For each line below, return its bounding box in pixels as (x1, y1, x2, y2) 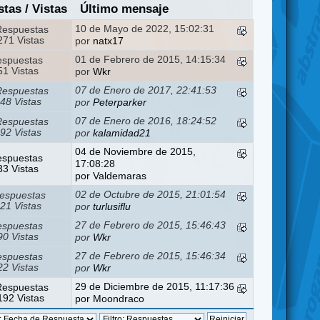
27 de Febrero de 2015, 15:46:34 (75, 250, 226, 261)
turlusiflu (93, 201, 131, 212)
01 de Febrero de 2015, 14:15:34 (75, 54, 226, 65)
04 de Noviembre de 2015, (75, 146, 196, 157)
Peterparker (93, 96, 147, 108)
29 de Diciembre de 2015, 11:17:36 (75, 281, 235, 292)
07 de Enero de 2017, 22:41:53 (75, 84, 217, 96)
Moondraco (93, 293, 145, 304)
